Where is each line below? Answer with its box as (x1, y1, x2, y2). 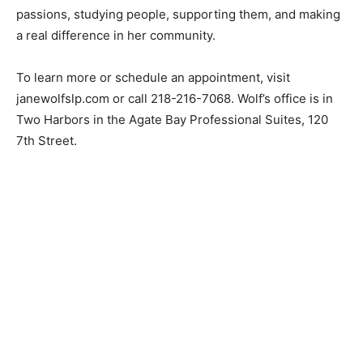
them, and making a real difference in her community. (16, 36, 320, 53)
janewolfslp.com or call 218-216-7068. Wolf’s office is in (16, 100, 333, 116)
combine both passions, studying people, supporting (16, 15, 318, 32)
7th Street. (16, 142, 77, 158)
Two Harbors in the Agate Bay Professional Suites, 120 (16, 121, 328, 137)
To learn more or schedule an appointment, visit (16, 79, 290, 95)
